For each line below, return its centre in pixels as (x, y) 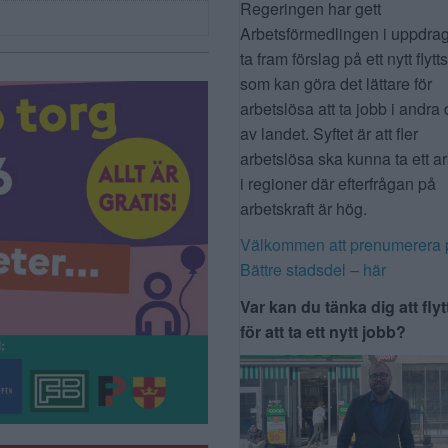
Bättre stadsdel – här (313, 270)
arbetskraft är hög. (303, 209)
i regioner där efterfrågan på (338, 184)
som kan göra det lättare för (336, 84)
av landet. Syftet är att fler (329, 134)
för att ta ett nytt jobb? (323, 331)
